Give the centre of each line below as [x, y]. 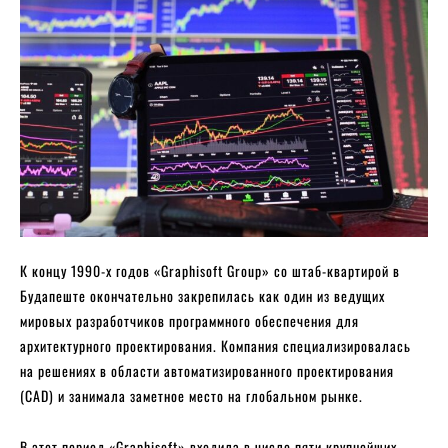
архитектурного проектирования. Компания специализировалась [215, 345]
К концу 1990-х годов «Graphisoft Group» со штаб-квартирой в [210, 270]
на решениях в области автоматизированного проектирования [207, 370]
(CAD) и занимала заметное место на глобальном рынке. [191, 395]
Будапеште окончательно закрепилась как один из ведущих [202, 295]
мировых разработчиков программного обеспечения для [189, 320]
